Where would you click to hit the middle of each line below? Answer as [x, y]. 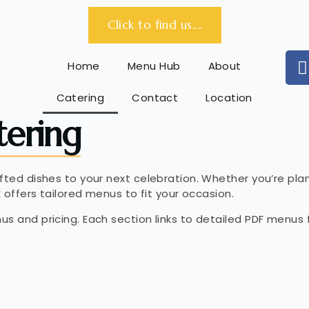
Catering [80, 98]
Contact [155, 98]
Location [229, 98]
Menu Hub [154, 66]
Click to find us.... [154, 25]
